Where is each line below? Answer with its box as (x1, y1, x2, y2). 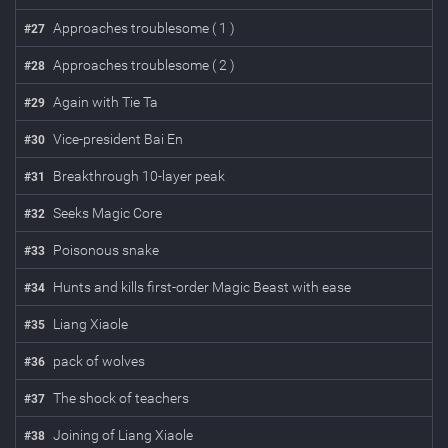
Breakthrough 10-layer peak (53, 168, 225, 184)
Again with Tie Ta (53, 94, 158, 110)
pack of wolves (53, 353, 145, 369)
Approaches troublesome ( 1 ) (53, 20, 235, 36)
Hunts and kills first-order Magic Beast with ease (53, 279, 351, 295)
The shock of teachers (53, 390, 189, 406)
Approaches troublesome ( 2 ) (53, 57, 235, 73)
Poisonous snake (53, 242, 159, 258)
